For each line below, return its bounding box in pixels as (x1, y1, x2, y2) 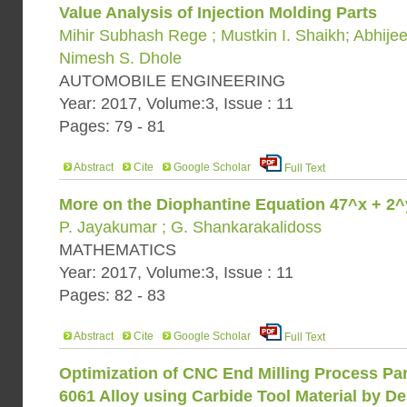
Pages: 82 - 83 (59, 286, 165, 304)
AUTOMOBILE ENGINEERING (59, 72, 285, 90)
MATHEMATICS (59, 241, 176, 259)
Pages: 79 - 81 (59, 117, 165, 135)
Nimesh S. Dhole (59, 49, 182, 67)
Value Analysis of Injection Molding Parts (59, 4, 377, 22)
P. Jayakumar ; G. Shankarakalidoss (59, 218, 322, 236)
